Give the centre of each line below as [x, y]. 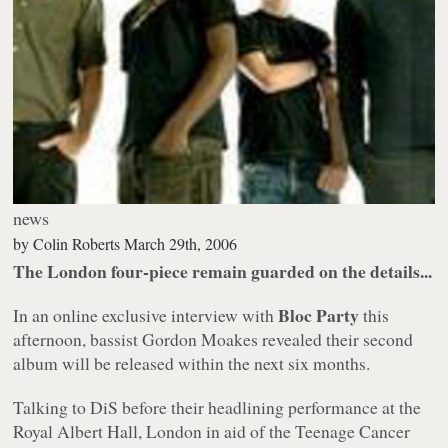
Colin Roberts [77, 244]
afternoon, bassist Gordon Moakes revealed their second [213, 339]
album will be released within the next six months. [192, 363]
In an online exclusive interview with [146, 315]
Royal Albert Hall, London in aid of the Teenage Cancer [212, 431]
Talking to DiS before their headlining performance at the [217, 407]
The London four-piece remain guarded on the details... [223, 271]
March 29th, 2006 [181, 244]
